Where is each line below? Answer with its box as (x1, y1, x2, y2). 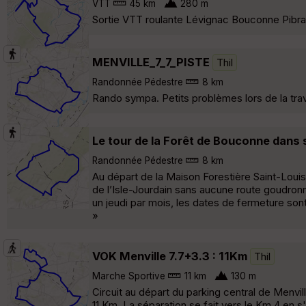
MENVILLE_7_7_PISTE (92, 55, 210, 69)
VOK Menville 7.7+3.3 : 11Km (92, 249, 247, 263)
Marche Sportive (92, 270, 165, 281)
